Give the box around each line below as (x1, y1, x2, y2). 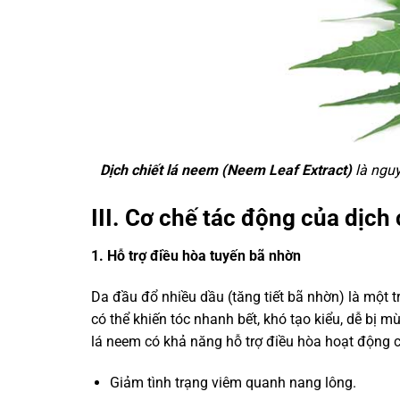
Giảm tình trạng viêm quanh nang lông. (109, 373, 356, 391)
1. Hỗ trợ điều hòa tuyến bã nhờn (91, 246, 301, 264)
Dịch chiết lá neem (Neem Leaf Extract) (99, 162, 352, 179)
